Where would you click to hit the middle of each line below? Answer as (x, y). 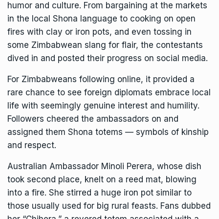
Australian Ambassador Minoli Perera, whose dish (104, 166)
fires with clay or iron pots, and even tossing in (99, 32)
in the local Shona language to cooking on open (101, 19)
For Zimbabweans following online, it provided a (101, 79)
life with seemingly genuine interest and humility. (103, 106)
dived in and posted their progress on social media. (108, 58)
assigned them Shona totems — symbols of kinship (108, 132)
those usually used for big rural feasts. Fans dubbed (109, 206)
